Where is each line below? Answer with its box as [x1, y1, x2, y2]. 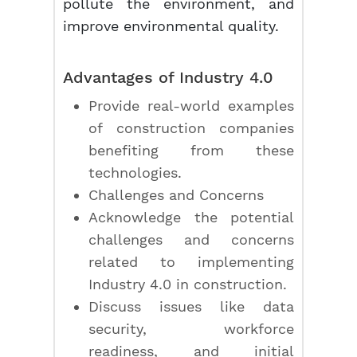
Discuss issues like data [88, 298, 294, 315]
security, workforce [88, 320, 294, 337]
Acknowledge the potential [88, 209, 294, 226]
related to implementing [88, 253, 294, 270]
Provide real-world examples [88, 97, 294, 114]
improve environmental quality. [63, 18, 280, 34]
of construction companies [88, 120, 294, 136]
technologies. [88, 164, 182, 181]
